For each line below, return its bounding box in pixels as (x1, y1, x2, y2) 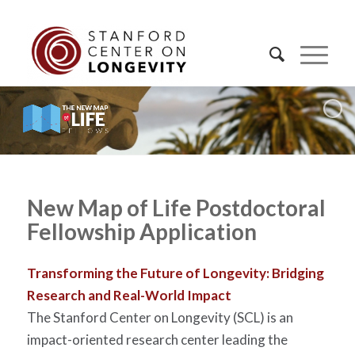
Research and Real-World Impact (26, 287, 231, 304)
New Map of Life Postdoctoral (26, 194, 326, 221)
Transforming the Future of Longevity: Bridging (26, 265, 324, 282)
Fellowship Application (26, 218, 257, 245)
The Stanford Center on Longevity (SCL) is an (26, 309, 293, 326)
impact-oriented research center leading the (26, 331, 288, 349)
